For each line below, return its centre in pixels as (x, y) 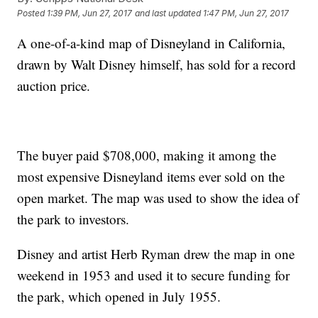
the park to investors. (73, 219)
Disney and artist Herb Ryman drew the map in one (156, 254)
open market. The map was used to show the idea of (158, 198)
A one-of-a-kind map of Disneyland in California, (152, 43)
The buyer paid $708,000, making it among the (147, 155)
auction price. (54, 86)
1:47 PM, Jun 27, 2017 (246, 13)
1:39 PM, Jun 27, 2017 (90, 13)
